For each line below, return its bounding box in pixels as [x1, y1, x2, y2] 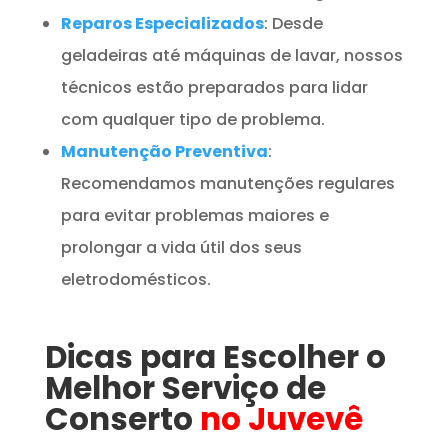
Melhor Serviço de [44, 365, 326, 410]
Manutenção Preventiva [60, 139, 268, 163]
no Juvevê [199, 396, 363, 441]
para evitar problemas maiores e [60, 203, 329, 227]
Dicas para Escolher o [44, 334, 386, 379]
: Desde [263, 11, 323, 35]
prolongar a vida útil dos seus [60, 235, 302, 259]
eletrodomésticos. [60, 267, 211, 291]
